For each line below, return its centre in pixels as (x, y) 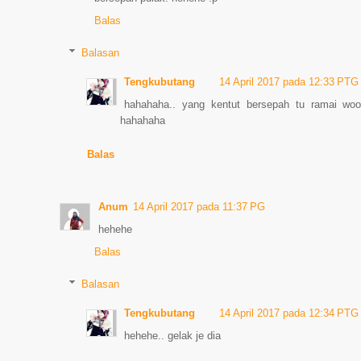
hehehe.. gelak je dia (173, 335)
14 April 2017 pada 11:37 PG (199, 207)
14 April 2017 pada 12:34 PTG (289, 313)
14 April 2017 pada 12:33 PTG (289, 81)
